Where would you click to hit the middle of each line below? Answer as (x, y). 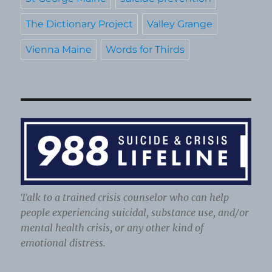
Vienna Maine (59, 49)
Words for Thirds (145, 49)
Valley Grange (180, 24)
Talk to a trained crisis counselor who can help (125, 198)
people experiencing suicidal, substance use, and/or (135, 213)
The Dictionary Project (80, 24)
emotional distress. (65, 243)
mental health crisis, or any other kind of (112, 228)
